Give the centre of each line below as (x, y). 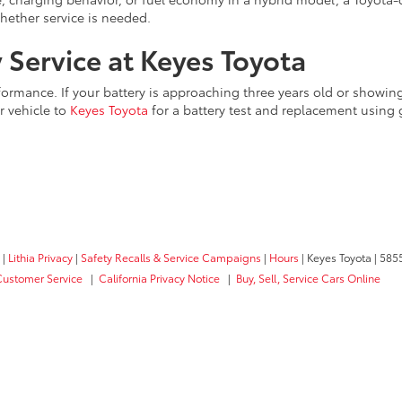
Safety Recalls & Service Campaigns (171, 257)
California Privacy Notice (161, 278)
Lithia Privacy (40, 257)
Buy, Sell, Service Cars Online (308, 278)
